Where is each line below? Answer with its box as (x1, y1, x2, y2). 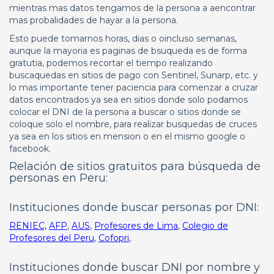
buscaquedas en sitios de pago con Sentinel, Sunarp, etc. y (9, 70, 258, 81)
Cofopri (98, 232, 129, 243)
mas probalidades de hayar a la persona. (9, 15, 178, 26)
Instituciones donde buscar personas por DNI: (9, 201, 259, 214)
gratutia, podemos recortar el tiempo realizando (9, 57, 213, 68)
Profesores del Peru (9, 232, 94, 243)
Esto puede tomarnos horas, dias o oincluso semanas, (9, 33, 237, 44)
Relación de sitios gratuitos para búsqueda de (9, 160, 261, 173)
